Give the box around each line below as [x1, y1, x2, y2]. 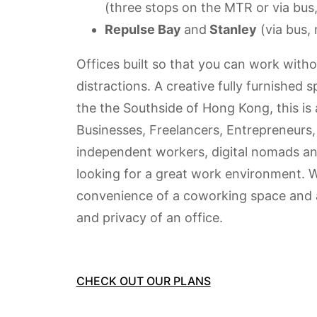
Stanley [206, 21, 257, 37]
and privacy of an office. [76, 209, 223, 225]
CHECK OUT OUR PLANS [76, 273, 211, 288]
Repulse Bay [104, 21, 184, 37]
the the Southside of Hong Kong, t [76, 100, 282, 115]
